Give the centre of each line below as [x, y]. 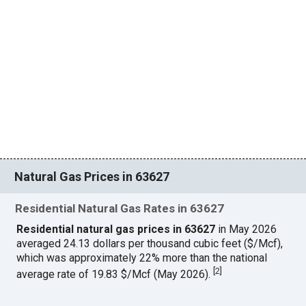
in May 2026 [246, 229]
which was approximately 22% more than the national [142, 258]
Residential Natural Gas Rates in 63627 [120, 209]
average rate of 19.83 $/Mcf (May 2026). [115, 275]
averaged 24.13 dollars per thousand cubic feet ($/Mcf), [150, 244]
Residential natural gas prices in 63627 [116, 229]
